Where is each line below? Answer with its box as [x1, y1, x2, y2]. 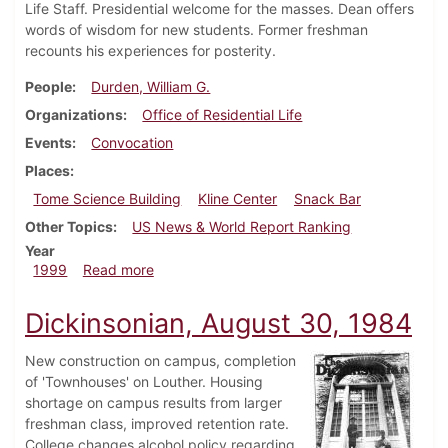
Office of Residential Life [142, 106, 303, 124]
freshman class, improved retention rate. [25, 415, 289, 433]
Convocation [91, 134, 174, 152]
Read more [82, 261, 154, 279]
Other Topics [25, 218, 113, 236]
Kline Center [198, 190, 278, 208]
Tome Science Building [33, 190, 182, 208]
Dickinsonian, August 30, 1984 [25, 307, 412, 341]
